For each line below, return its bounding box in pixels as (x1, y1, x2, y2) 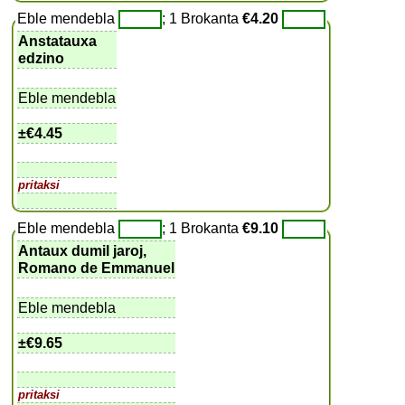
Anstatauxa (18, 33, 98, 49)
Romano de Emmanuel (18, 259, 175, 276)
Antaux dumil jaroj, (18, 242, 147, 259)
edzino (18, 50, 65, 66)
